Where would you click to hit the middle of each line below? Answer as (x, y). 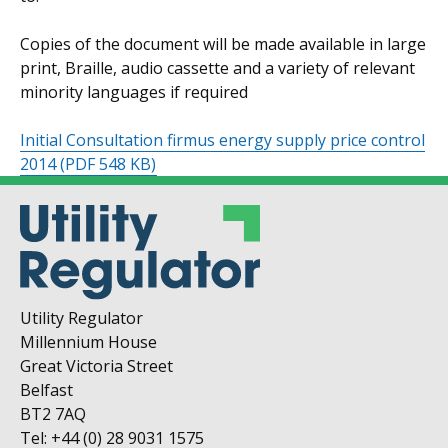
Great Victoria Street (96, 366)
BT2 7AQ (53, 414)
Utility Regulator (81, 318)
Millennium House (88, 342)
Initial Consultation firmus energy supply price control (222, 140)
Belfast (46, 390)
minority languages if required (134, 92)
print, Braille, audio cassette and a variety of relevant (217, 68)
